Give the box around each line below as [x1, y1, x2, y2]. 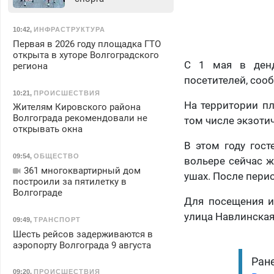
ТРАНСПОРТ [33, 215, 81, 223]
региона [12, 60, 48, 72]
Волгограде [12, 187, 62, 198]
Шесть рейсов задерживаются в [12, 228, 153, 240]
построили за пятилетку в [12, 176, 127, 187]
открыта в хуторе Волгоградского [12, 49, 159, 61]
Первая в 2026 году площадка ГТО [12, 38, 161, 50]
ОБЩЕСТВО [33, 152, 80, 160]
